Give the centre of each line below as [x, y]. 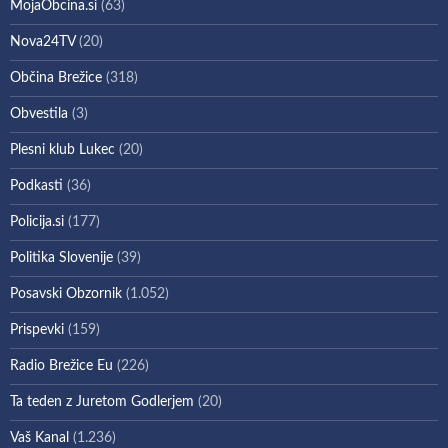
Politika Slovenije [61, 257]
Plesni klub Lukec [62, 149]
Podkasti [36, 185]
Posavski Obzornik [66, 293]
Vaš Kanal [39, 437]
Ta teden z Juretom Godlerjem [102, 401]
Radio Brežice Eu [61, 365]
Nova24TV [42, 41]
